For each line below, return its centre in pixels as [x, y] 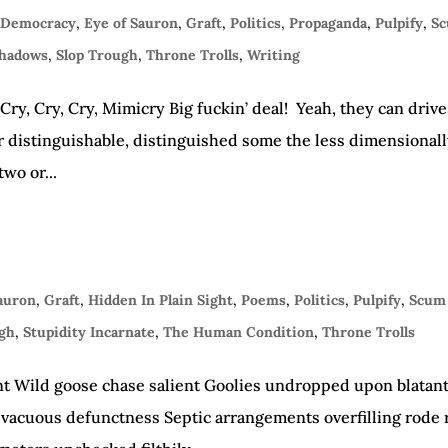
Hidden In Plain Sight [161, 300]
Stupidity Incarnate [89, 332]
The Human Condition [239, 332]
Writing [274, 55]
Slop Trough [97, 55]
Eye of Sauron [131, 23]
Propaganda [328, 23]
